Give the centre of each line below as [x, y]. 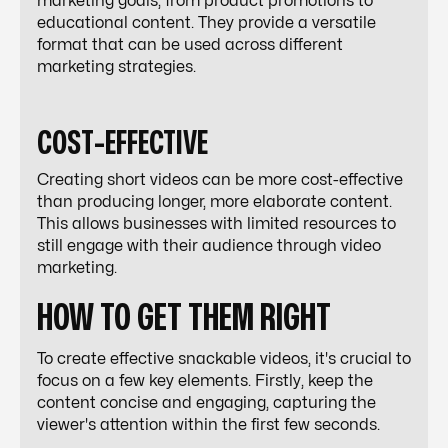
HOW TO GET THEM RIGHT [190, 319]
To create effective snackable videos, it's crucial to [224, 359]
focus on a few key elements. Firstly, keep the [205, 381]
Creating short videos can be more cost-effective [220, 180]
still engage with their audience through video [209, 246]
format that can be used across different [190, 45]
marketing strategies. [116, 67]
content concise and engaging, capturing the [206, 403]
